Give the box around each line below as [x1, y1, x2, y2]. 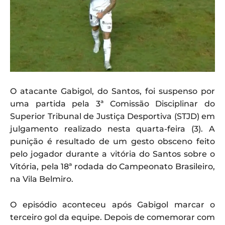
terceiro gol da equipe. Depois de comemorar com [10, 212, 215, 222]
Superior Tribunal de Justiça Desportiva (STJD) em [10, 111, 215, 122]
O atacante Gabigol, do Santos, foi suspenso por [10, 86, 215, 96]
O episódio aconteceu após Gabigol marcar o [10, 200, 215, 210]
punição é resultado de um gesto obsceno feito [10, 137, 215, 147]
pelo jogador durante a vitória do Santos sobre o [10, 149, 215, 159]
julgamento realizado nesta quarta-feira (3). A [10, 124, 215, 134]
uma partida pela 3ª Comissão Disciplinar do [10, 99, 215, 109]
